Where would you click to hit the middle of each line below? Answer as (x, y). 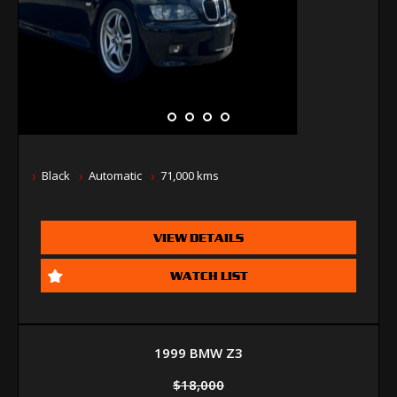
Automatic (115, 175)
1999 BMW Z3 (198, 352)
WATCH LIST (209, 275)
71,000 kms (190, 175)
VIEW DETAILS (198, 237)
